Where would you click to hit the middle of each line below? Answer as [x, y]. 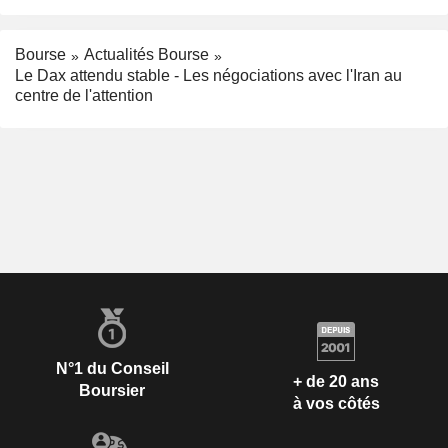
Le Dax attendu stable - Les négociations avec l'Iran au [208, 76]
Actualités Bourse [146, 55]
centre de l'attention [84, 96]
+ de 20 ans [336, 381]
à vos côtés [336, 403]
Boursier [112, 391]
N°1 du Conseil [112, 369]
